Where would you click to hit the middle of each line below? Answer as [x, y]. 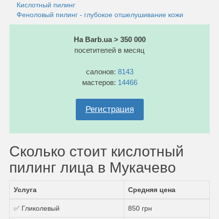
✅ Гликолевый [37, 208]
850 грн [140, 208]
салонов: [102, 71]
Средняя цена [152, 189]
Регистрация [109, 109]
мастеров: [100, 82]
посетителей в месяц [109, 50]
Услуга [25, 189]
